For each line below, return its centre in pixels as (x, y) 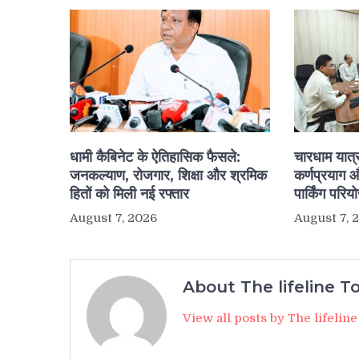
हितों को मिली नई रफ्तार (129, 194)
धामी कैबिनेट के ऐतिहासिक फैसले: (155, 157)
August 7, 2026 (113, 218)
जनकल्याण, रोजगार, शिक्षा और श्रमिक (168, 176)
